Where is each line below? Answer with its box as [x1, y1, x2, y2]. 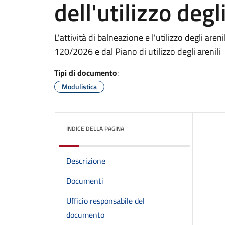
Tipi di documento [54, 67, 117, 79]
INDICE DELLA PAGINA [66, 124, 124, 133]
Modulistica [62, 81, 97, 92]
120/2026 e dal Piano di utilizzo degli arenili [54, 45, 220, 58]
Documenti [66, 175, 103, 187]
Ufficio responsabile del [66, 195, 145, 207]
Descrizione [66, 155, 105, 167]
